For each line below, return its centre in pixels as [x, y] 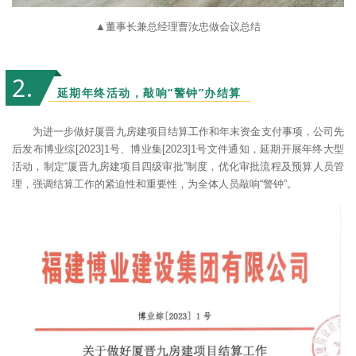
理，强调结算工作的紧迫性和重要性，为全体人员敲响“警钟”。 [155, 184]
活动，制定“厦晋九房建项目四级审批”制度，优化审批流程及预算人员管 [178, 167]
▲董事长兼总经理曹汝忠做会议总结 [178, 27]
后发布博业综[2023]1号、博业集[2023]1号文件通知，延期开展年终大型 [178, 149]
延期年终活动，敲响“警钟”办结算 [149, 93]
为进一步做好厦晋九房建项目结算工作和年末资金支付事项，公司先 [188, 132]
